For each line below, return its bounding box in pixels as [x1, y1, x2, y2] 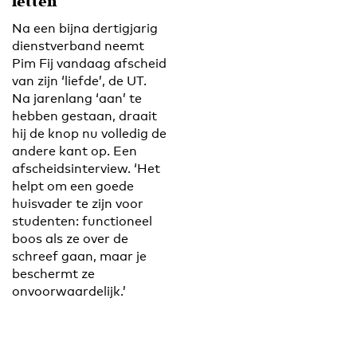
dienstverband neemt [12, 37, 144, 53]
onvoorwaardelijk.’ [12, 283, 126, 299]
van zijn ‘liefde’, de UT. [12, 73, 147, 88]
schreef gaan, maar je [12, 248, 147, 264]
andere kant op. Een [12, 143, 137, 159]
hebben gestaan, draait [12, 108, 157, 124]
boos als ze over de [12, 230, 128, 246]
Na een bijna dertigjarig [12, 20, 158, 36]
